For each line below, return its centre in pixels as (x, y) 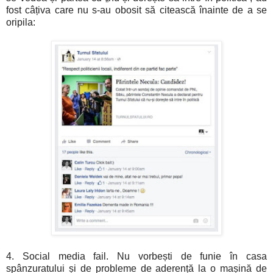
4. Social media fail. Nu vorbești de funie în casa (136, 257)
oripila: (21, 23)
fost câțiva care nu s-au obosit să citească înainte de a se (136, 10)
